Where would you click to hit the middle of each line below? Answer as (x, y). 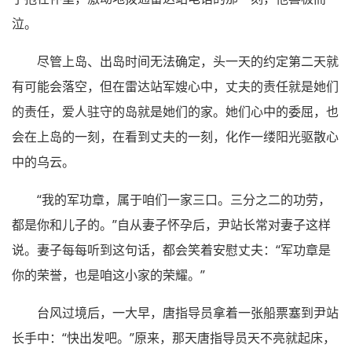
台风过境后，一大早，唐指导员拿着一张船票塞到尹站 (188, 312)
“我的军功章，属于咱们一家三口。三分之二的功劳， (184, 199)
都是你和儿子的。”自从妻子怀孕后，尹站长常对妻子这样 (171, 224)
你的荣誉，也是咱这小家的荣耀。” (108, 275)
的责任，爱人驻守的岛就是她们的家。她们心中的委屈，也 (175, 111)
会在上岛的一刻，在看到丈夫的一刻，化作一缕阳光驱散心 (175, 136)
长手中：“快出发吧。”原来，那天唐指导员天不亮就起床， (174, 337)
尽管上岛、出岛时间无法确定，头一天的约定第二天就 (188, 61)
